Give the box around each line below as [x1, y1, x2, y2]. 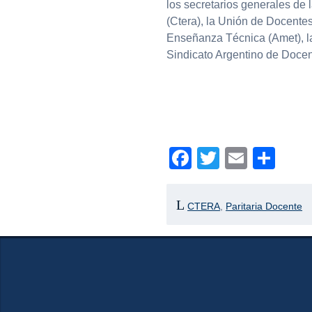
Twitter [219, 146, 286, 171]
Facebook [191, 146, 290, 171]
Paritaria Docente [226, 200, 303, 212]
